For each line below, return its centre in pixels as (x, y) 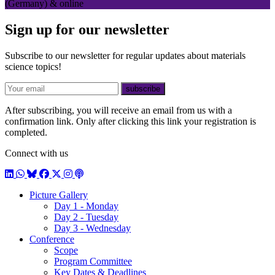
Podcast (89, 174)
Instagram (82, 174)
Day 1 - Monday (86, 206)
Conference (52, 239)
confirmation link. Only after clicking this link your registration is (130, 122)
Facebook (58, 174)
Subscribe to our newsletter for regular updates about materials (125, 56)
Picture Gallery (59, 195)
